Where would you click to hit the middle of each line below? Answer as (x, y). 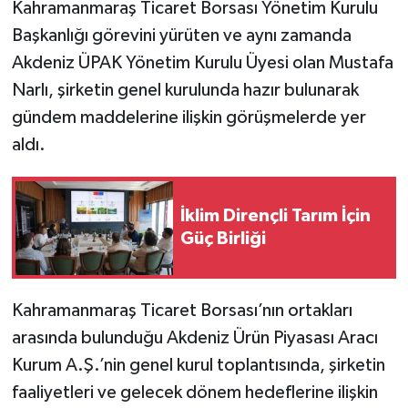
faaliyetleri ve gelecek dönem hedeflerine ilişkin (194, 393)
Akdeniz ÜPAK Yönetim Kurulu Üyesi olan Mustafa (202, 63)
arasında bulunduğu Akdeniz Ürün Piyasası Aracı (194, 338)
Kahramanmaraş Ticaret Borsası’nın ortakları (182, 311)
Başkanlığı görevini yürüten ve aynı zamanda (181, 36)
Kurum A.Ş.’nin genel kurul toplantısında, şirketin (198, 366)
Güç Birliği (223, 239)
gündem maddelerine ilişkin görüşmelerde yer (189, 118)
